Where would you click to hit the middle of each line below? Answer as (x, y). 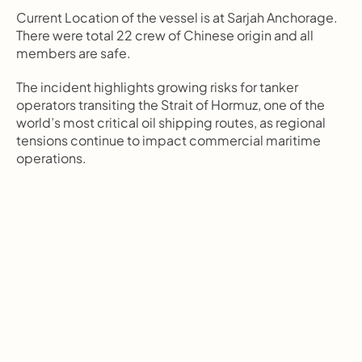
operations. (51, 158)
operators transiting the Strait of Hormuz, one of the (170, 105)
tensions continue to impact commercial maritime (168, 140)
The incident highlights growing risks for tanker (157, 87)
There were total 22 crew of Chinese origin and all (165, 35)
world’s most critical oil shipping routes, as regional (171, 122)
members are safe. (74, 53)
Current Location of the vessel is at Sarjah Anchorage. (177, 17)
